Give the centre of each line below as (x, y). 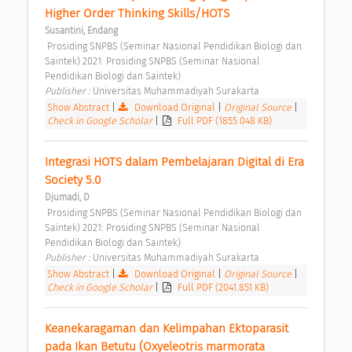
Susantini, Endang (81, 31)
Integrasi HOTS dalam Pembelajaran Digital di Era (174, 162)
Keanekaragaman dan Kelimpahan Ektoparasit (167, 329)
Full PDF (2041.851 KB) (224, 288)
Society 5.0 (74, 180)
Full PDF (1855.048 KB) (225, 121)
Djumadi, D (67, 198)
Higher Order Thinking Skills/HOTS (139, 14)
